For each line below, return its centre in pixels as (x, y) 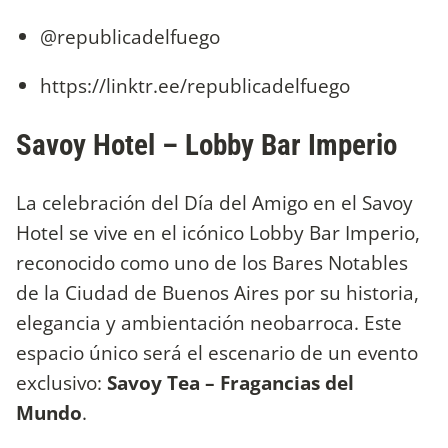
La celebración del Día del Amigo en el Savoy (214, 203)
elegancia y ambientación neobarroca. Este (209, 323)
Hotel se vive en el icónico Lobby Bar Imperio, (218, 233)
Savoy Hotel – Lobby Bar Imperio (206, 144)
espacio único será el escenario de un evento (217, 353)
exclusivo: (61, 383)
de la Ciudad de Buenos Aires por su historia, (217, 293)
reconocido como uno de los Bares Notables (212, 263)
